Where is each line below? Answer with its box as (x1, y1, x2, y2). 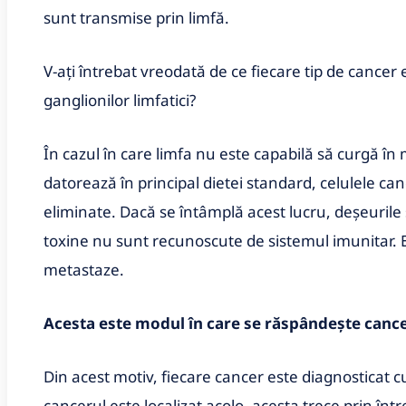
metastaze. (43, 258, 124, 280)
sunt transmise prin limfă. (43, 6, 229, 28)
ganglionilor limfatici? (43, 89, 196, 111)
